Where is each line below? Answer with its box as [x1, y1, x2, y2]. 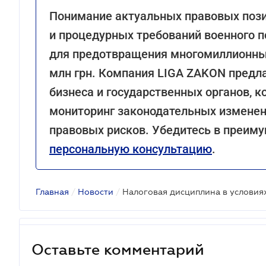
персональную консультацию [49, 142, 212, 156]
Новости [78, 187, 113, 197]
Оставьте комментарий [31, 240, 204, 258]
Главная [36, 187, 69, 197]
